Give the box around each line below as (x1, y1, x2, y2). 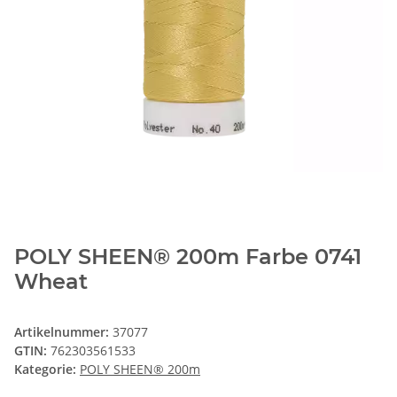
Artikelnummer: (14, 323, 113, 341)
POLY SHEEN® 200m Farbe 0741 (14, 244, 362, 270)
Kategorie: (14, 361, 80, 378)
